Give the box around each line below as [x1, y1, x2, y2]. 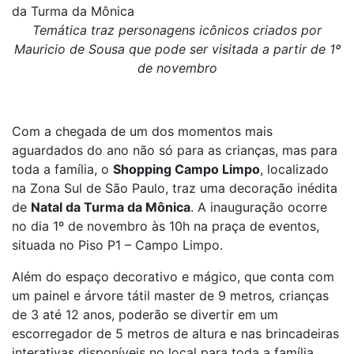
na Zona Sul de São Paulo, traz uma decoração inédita [12, 180, 337, 196]
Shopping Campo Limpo [113, 161, 260, 177]
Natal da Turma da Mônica [31, 199, 190, 215]
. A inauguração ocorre [190, 199, 327, 215]
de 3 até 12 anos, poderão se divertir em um [12, 307, 278, 322]
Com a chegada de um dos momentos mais [12, 123, 273, 139]
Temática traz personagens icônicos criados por [32, 22, 322, 38]
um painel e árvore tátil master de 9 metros [12, 288, 272, 303]
